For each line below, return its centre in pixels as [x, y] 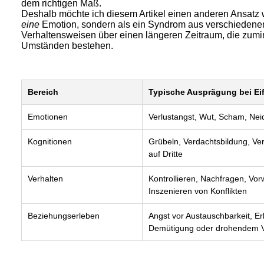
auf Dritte [166, 154]
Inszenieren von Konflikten [198, 191]
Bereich [43, 92]
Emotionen [48, 117]
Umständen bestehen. [68, 46]
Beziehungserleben [64, 216]
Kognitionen [50, 141]
